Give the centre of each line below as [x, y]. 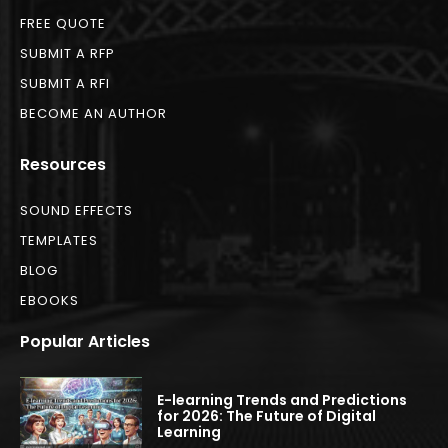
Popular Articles [85, 342]
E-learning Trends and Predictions [282, 400]
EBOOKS [49, 301]
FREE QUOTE [63, 24]
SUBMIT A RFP [67, 54]
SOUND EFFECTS [76, 211]
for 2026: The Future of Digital [267, 416]
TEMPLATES [59, 241]
